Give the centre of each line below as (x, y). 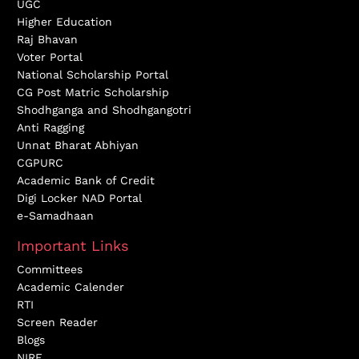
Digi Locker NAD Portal (79, 198)
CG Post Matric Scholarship (93, 93)
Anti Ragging (50, 128)
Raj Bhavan (47, 40)
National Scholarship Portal (93, 75)
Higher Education (65, 22)
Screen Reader (57, 323)
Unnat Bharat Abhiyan (78, 145)
